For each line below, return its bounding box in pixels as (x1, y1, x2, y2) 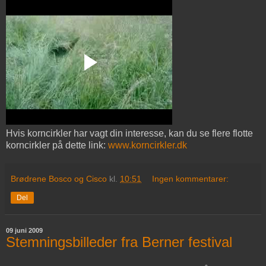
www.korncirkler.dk (108, 140, 187, 150)
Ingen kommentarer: (152, 173, 229, 183)
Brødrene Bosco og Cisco (11, 173, 107, 183)
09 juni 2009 (6, 226, 43, 234)
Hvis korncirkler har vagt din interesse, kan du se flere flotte (6, 128, 253, 138)
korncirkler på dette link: (6, 140, 108, 150)
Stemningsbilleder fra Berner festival (6, 233, 232, 250)
